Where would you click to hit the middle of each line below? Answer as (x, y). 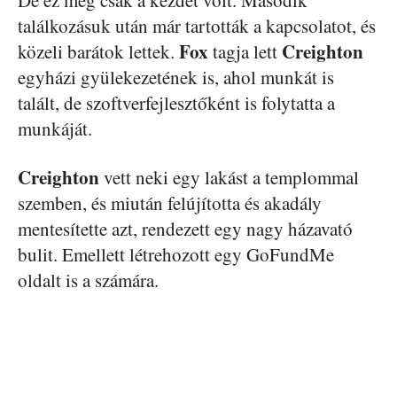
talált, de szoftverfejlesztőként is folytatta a (176, 102)
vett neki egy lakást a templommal (229, 177)
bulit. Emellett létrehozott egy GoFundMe (176, 254)
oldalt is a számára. (88, 280)
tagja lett (245, 51)
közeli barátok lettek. (98, 51)
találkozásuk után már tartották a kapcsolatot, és (197, 25)
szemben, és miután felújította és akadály (170, 202)
